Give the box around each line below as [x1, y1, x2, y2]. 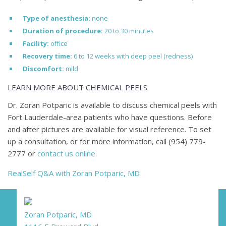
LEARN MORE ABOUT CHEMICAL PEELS [8, 82, 147, 93]
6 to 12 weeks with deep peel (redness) [72, 51, 193, 61]
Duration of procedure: [23, 26, 103, 36]
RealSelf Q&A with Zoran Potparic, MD [8, 168, 140, 179]
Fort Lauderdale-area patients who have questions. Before [8, 112, 212, 123]
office [49, 39, 68, 48]
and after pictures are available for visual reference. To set [8, 124, 211, 135]
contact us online [37, 148, 95, 159]
